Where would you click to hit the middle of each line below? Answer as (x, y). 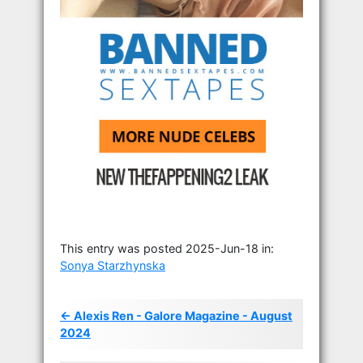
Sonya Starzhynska (113, 265)
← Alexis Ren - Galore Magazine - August (176, 315)
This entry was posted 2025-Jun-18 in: (167, 248)
